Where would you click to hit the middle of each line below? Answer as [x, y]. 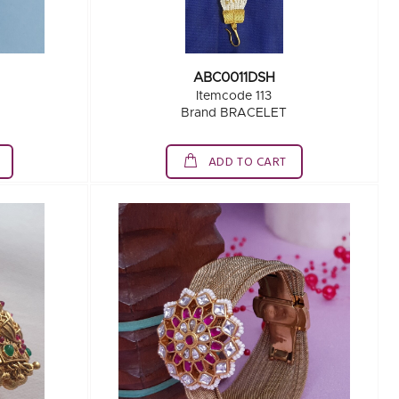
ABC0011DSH [234, 78]
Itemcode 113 [234, 96]
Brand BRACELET [234, 113]
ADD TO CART [246, 163]
